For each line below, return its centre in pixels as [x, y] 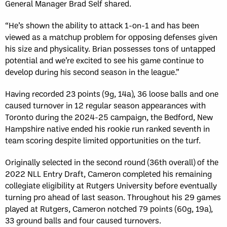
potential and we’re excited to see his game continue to [104, 60]
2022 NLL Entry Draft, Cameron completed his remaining [108, 173]
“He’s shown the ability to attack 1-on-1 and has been [102, 25]
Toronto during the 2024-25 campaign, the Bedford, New [109, 117]
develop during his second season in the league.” [92, 71]
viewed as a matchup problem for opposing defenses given [111, 36]
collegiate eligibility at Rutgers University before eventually [111, 185]
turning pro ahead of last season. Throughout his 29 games [113, 197]
